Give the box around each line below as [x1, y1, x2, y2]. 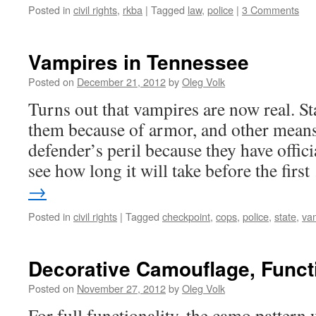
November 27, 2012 [77, 281, 166, 296]
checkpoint [162, 209, 210, 224]
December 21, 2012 [77, 74, 166, 89]
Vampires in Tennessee [28, 47, 249, 76]
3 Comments [242, 2, 299, 17]
